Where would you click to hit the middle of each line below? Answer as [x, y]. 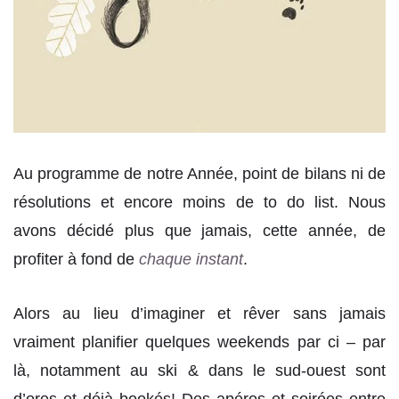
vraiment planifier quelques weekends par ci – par [199, 342]
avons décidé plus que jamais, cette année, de [199, 230]
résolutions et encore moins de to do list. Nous [199, 202]
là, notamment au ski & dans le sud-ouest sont [199, 371]
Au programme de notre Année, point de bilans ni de [199, 173]
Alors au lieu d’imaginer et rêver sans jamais [199, 314]
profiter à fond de [76, 259]
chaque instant [191, 259]
